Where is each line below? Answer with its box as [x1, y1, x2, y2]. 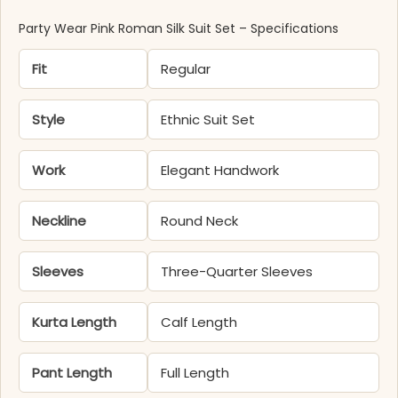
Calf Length [161, 313, 238, 332]
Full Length [161, 363, 230, 383]
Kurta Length [32, 313, 116, 332]
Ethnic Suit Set [161, 110, 256, 130]
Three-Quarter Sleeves [161, 262, 314, 282]
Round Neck [161, 211, 239, 231]
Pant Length [32, 363, 112, 383]
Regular [161, 60, 211, 79]
